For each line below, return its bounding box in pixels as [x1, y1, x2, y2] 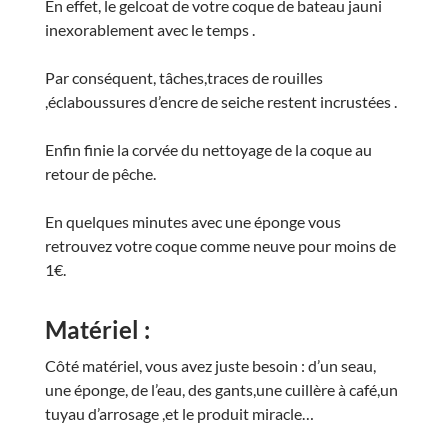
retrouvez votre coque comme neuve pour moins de [44, 235, 396, 255]
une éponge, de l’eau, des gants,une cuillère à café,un [44, 379, 398, 399]
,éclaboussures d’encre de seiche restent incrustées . [44, 91, 397, 111]
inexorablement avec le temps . [44, 19, 255, 39]
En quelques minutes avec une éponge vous [44, 211, 341, 231]
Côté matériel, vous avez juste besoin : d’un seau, [44, 355, 376, 375]
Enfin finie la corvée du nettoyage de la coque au [44, 139, 372, 159]
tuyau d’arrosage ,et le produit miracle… [44, 403, 314, 423]
